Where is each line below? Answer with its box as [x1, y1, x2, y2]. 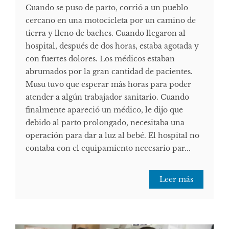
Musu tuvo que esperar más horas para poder [26, 80, 191, 89]
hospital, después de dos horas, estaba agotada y [26, 41, 199, 51]
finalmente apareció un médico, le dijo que [26, 105, 183, 115]
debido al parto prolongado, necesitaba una [26, 118, 185, 128]
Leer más [159, 175, 193, 185]
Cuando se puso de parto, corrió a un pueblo [26, 3, 188, 13]
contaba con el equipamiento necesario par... [26, 144, 191, 153]
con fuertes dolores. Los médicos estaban [26, 54, 175, 64]
